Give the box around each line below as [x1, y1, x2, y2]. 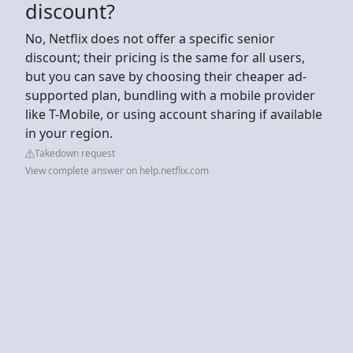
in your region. [25, 124, 116, 142]
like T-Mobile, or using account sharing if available [25, 105, 322, 123]
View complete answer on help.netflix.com [25, 163, 209, 177]
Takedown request [35, 146, 115, 160]
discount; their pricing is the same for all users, [25, 48, 305, 66]
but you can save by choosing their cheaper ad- [25, 67, 307, 85]
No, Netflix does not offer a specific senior [25, 29, 275, 47]
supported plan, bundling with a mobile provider [25, 86, 315, 104]
